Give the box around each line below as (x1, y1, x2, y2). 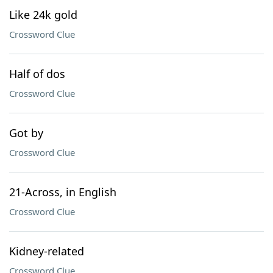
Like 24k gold (9, 7, 77, 22)
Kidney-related (9, 244, 84, 258)
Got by (9, 126, 43, 140)
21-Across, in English (9, 185, 116, 199)
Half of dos (9, 66, 65, 81)
